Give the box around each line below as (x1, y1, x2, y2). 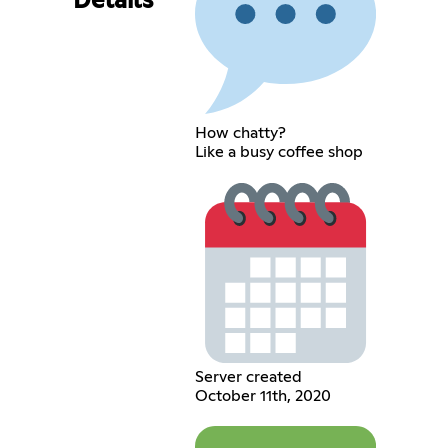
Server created (194, 369, 302, 386)
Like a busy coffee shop (194, 144, 363, 161)
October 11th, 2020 (194, 388, 331, 405)
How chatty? (194, 125, 286, 142)
